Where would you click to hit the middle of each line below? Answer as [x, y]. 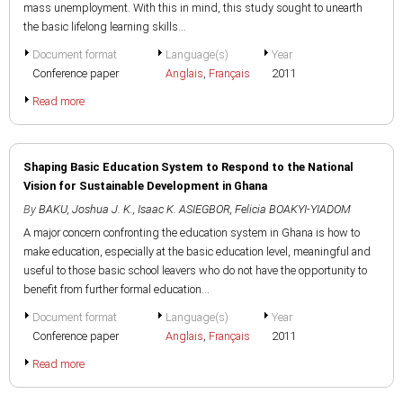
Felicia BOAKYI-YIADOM [293, 209]
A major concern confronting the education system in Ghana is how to [192, 233]
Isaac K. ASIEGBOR [184, 209]
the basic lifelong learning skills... [105, 27]
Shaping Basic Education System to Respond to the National [188, 167]
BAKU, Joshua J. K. [86, 209]
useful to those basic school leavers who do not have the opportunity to [195, 270]
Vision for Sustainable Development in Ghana [145, 186]
